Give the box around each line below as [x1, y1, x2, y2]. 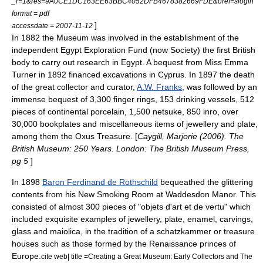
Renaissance [149, 239, 197, 248]
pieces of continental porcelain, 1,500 [12, 107, 153, 116]
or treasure [211, 227, 255, 236]
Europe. [12, 251, 41, 261]
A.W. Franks [137, 82, 182, 92]
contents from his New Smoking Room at [12, 190, 166, 199]
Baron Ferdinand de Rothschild [42, 177, 158, 187]
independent [12, 45, 60, 55]
